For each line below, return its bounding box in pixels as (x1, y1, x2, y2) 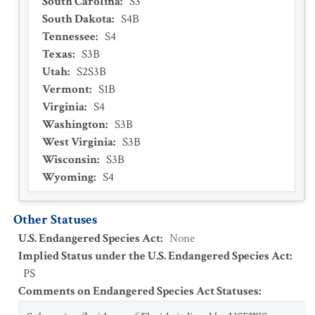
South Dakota (42, 11, 112, 27)
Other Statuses (13, 211, 97, 229)
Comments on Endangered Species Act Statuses (18, 283, 259, 299)
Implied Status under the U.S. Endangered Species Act (18, 248, 290, 264)
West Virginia (42, 134, 113, 150)
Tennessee (42, 29, 96, 44)
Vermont (42, 82, 89, 97)
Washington (42, 117, 105, 132)
